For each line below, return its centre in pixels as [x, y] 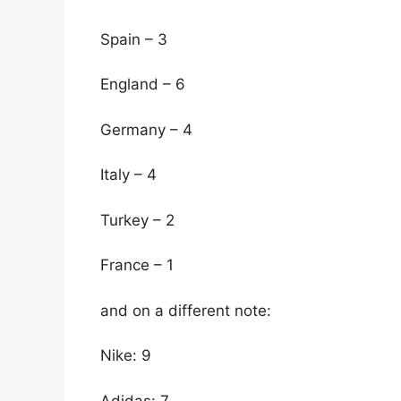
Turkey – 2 [137, 220]
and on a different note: [186, 310]
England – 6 [143, 85]
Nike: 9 [126, 356]
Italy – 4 [128, 175]
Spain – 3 [134, 39]
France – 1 [137, 265]
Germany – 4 [146, 129]
